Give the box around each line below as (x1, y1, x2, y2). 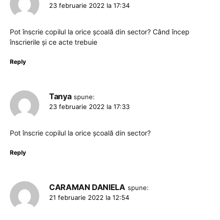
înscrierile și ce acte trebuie (10, 38, 97, 46)
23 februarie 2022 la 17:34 (49, 1, 130, 9)
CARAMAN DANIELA (49, 182, 125, 192)
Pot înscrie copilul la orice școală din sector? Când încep (10, 27, 190, 36)
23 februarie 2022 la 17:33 (49, 103, 130, 110)
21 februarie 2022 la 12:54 (49, 193, 129, 201)
